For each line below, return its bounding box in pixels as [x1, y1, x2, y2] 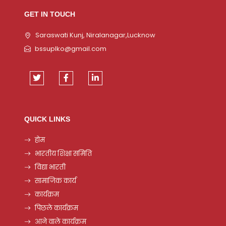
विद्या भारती [35, 162, 66, 172]
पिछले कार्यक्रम [35, 203, 78, 213]
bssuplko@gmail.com [35, 44, 106, 53]
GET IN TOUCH [24, 10, 75, 18]
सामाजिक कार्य [35, 176, 76, 186]
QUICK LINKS [24, 115, 70, 123]
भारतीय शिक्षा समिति [35, 149, 92, 158]
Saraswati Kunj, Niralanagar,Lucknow [35, 30, 155, 40]
